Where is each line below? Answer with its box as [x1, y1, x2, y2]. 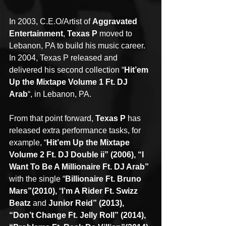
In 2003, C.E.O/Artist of [9, 17, 92, 26]
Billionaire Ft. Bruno [65, 174, 143, 183]
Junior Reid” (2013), [48, 198, 126, 207]
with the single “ [9, 174, 65, 183]
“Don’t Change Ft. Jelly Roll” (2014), [9, 210, 148, 219]
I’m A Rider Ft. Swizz [62, 186, 140, 195]
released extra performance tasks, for [9, 126, 143, 135]
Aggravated [92, 17, 139, 26]
